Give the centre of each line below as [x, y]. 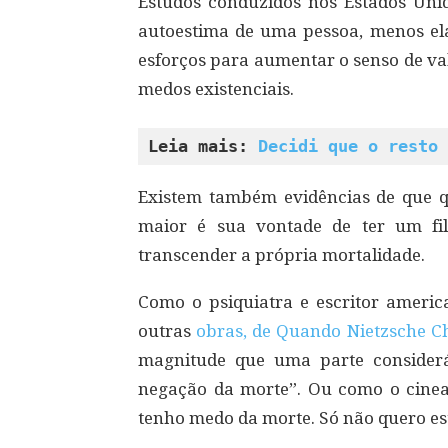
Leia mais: [203, 146]
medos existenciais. [216, 89]
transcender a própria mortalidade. [281, 255]
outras [167, 331]
